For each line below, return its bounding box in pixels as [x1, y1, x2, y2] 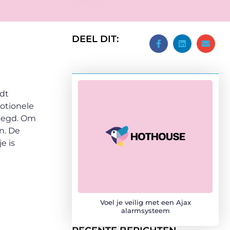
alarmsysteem [121, 206, 170, 215]
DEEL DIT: [72, 33, 119, 45]
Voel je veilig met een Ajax [100, 198, 191, 206]
